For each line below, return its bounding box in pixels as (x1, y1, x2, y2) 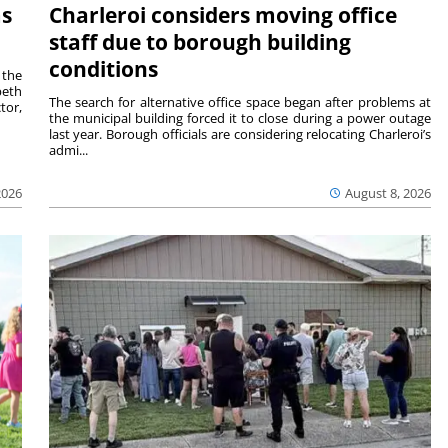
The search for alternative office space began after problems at (48, 93, 432, 112)
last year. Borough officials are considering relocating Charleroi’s (48, 125, 432, 144)
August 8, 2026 (345, 184, 432, 203)
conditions (48, 55, 158, 84)
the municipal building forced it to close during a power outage (48, 109, 432, 128)
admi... (48, 141, 88, 160)
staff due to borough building (48, 28, 351, 57)
